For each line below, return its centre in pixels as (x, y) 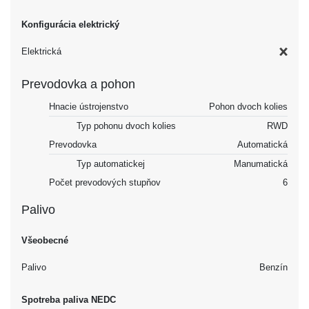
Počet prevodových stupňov (105, 182)
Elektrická (41, 51)
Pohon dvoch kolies (248, 106)
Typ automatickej (111, 163)
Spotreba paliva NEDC (69, 299)
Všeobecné (45, 240)
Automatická (262, 144)
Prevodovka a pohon (78, 84)
